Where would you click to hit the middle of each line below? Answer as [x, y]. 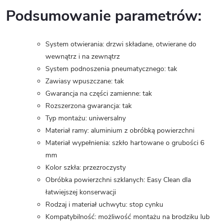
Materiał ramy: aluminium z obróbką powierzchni [120, 131]
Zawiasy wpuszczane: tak [85, 81]
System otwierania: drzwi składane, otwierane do [121, 44]
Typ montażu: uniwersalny [86, 118]
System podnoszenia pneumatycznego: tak [111, 69]
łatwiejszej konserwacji [81, 192]
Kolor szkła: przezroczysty [86, 168]
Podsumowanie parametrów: [104, 16]
